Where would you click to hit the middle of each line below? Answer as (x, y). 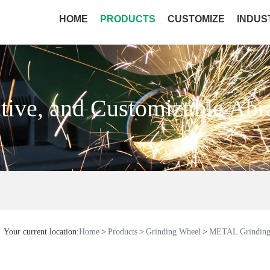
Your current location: (41, 232)
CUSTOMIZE (196, 19)
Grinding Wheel (173, 232)
